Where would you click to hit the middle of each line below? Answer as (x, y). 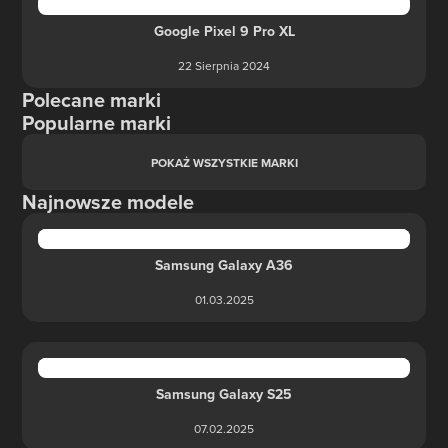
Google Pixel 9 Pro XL (224, 31)
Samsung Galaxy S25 (224, 394)
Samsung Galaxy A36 (224, 265)
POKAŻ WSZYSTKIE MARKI (224, 162)
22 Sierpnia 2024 (224, 65)
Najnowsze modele (108, 201)
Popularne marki (97, 122)
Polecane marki (92, 99)
